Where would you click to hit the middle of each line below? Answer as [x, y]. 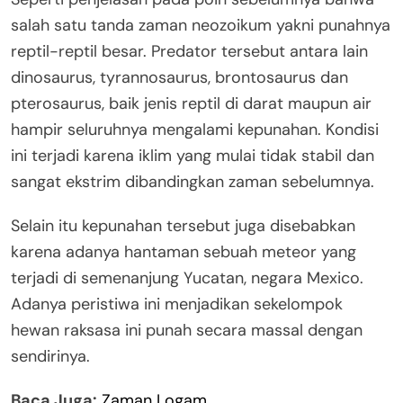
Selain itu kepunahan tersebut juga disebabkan [183, 225]
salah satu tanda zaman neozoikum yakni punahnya [201, 25]
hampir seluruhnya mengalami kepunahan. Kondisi [195, 129]
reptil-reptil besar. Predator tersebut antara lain [189, 51]
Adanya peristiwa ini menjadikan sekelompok [177, 304]
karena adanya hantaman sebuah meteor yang [184, 251]
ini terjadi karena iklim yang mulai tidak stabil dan [193, 155]
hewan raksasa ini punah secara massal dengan [187, 330]
